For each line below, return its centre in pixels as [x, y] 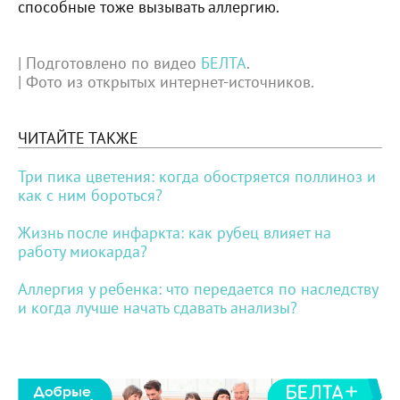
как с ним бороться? [90, 195]
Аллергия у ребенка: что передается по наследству [198, 288]
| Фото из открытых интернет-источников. [166, 81]
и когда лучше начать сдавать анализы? [158, 307]
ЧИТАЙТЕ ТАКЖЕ [78, 137]
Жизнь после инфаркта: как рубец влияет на [175, 232]
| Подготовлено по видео [109, 62]
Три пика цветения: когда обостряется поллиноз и [197, 176]
